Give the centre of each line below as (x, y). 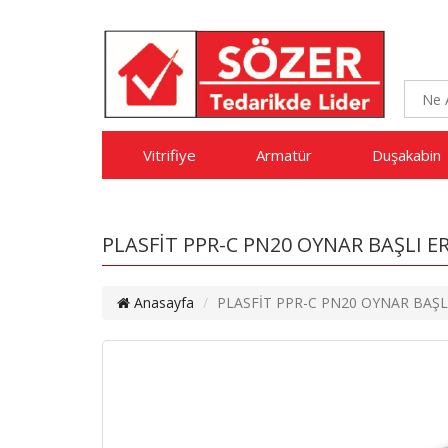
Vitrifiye (170, 155)
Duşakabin (407, 155)
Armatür (284, 155)
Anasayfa (162, 303)
